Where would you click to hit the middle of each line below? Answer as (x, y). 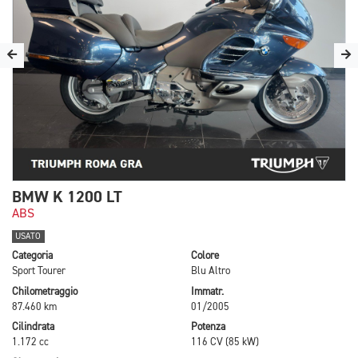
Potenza (208, 328)
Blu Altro (211, 272)
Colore (205, 257)
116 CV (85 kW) (225, 343)
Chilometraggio (45, 292)
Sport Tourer (39, 272)
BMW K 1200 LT (67, 197)
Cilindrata (33, 328)
